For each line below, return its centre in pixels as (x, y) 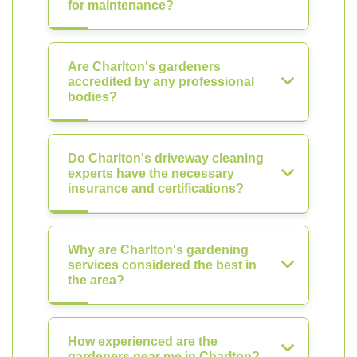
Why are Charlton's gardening (158, 250)
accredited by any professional (161, 82)
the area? (96, 280)
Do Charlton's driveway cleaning (166, 158)
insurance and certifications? (156, 188)
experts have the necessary (151, 173)
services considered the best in (162, 265)
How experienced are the (143, 341)
